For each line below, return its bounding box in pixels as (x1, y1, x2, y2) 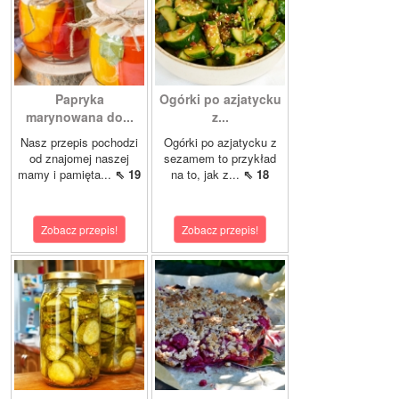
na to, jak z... (171, 166, 243, 183)
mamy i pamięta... (18, 166, 115, 183)
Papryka (54, 90, 104, 109)
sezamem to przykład (164, 150, 276, 167)
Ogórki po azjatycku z (163, 134, 277, 151)
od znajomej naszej (29, 150, 129, 167)
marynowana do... (25, 108, 134, 126)
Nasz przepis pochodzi (20, 134, 138, 151)
